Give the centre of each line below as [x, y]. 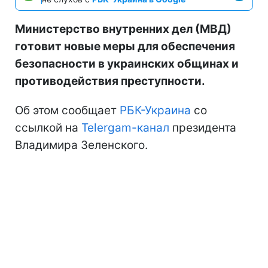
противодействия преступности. [110, 81]
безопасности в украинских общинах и [127, 63]
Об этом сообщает [67, 110]
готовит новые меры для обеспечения [125, 46]
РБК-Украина [155, 110]
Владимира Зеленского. [81, 145]
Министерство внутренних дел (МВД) [123, 29]
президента [203, 127]
